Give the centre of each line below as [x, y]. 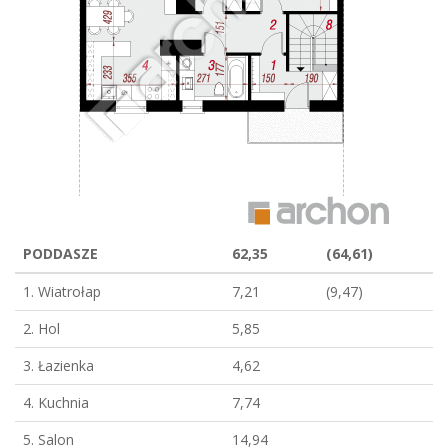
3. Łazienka [58, 365]
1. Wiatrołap [62, 291]
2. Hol [41, 328]
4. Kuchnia [56, 402]
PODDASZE [60, 253]
